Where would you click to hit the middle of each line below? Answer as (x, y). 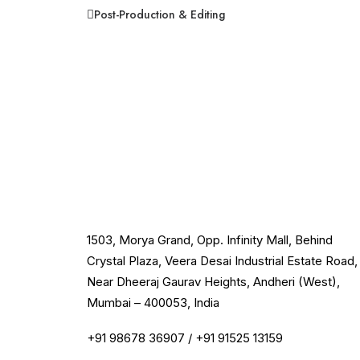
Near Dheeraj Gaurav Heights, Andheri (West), (213, 281)
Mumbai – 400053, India (153, 302)
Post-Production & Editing (160, 14)
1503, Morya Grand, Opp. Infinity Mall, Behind (210, 239)
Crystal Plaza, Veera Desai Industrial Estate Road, (222, 260)
